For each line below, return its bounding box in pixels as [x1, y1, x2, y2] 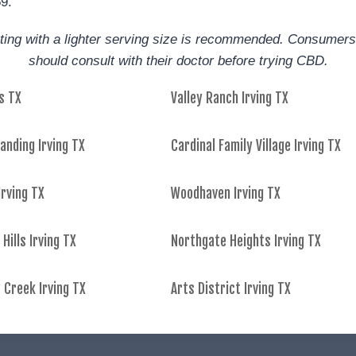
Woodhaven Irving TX [171, 185, 281, 202]
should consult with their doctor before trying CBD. [28, 53, 328, 68]
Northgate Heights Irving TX [171, 233, 321, 250]
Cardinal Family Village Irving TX [171, 137, 341, 154]
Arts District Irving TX [171, 281, 291, 297]
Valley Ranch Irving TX [171, 90, 288, 106]
